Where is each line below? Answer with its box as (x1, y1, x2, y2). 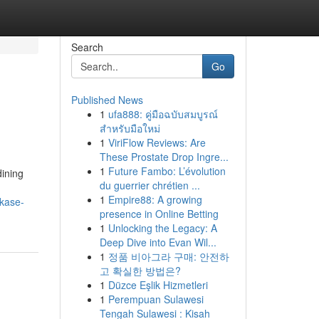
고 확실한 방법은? (99, 263, 181, 278)
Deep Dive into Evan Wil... (99, 235, 216, 249)
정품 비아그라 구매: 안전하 (108, 249, 229, 263)
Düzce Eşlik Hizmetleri (108, 278, 208, 292)
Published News (70, 93, 143, 107)
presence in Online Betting (99, 206, 219, 221)
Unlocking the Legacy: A (108, 221, 217, 235)
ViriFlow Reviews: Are (108, 135, 206, 150)
